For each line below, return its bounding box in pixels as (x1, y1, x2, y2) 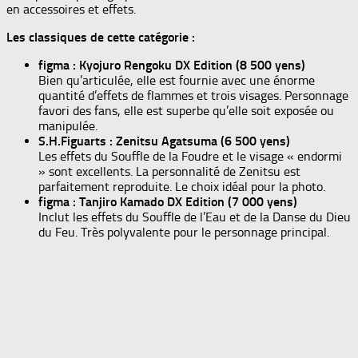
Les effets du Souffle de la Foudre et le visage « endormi (38, 149, 342, 165)
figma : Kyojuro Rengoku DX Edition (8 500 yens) (38, 58, 305, 74)
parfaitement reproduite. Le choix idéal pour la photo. (38, 179, 325, 195)
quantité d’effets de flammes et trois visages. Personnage (38, 88, 348, 104)
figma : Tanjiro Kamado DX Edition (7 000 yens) (38, 194, 297, 210)
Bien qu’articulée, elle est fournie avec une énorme (38, 73, 315, 89)
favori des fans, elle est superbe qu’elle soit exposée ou (38, 103, 334, 119)
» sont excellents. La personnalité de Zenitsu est (38, 164, 300, 180)
